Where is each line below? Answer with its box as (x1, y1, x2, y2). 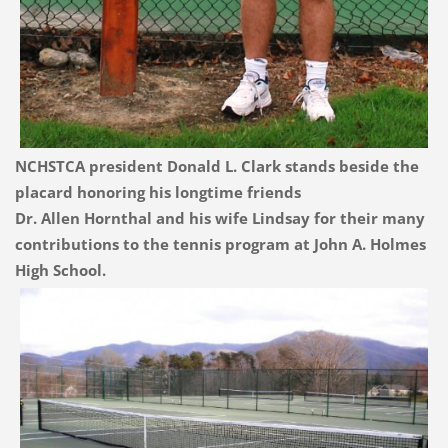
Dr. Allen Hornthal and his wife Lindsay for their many (14, 208, 425, 229)
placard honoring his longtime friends (14, 182, 305, 203)
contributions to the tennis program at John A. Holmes (14, 234, 426, 255)
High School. (14, 260, 106, 281)
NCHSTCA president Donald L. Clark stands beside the (14, 156, 419, 177)
